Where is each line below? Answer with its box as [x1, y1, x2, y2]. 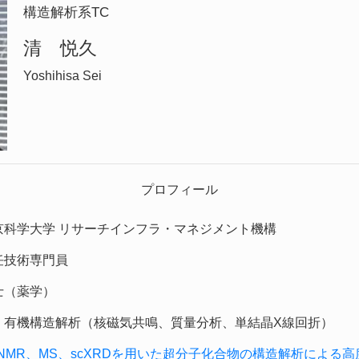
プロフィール [141, 183, 218, 197]
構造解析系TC [23, 4, 109, 21]
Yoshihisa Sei [23, 69, 102, 83]
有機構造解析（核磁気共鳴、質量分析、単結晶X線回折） [4, 316, 333, 330]
